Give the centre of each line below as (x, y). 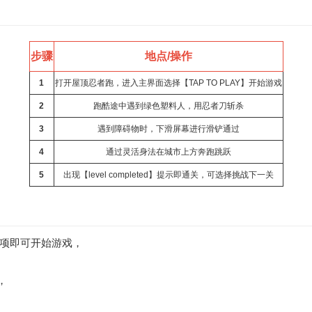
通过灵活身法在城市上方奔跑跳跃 (168, 152)
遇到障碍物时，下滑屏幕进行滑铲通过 (168, 129)
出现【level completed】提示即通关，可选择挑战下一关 (168, 175)
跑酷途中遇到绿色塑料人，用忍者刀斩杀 (168, 106)
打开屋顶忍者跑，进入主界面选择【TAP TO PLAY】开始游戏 (168, 83)
